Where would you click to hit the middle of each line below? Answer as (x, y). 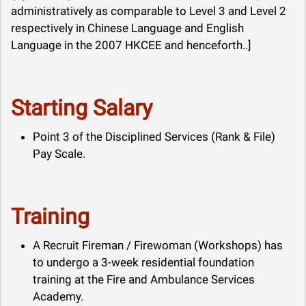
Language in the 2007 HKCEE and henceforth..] (131, 45)
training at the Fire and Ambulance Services (144, 280)
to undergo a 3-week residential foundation (143, 263)
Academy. (58, 297)
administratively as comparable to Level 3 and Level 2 (149, 11)
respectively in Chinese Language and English (127, 28)
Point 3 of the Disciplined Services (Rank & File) (154, 137)
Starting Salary (82, 108)
